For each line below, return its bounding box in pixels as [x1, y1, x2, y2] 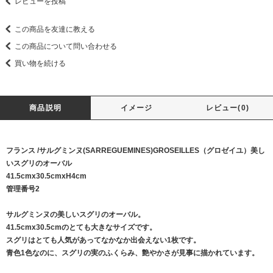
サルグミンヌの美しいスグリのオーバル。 [6, 210, 145, 219]
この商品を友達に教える [15, 25, 95, 34]
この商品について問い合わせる [15, 42, 117, 51]
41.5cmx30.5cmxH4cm [6, 172, 87, 181]
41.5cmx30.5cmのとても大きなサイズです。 [6, 223, 157, 232]
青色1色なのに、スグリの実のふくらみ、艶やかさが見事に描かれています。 [6, 249, 259, 258]
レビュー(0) [205, 104, 250, 113]
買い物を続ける [15, 59, 66, 68]
